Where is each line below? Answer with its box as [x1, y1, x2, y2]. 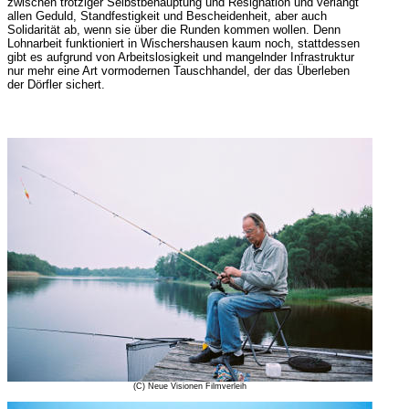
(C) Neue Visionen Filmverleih [132, 382, 246, 391]
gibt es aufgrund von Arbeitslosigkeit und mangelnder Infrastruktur [6, 50, 354, 64]
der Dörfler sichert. [6, 78, 105, 91]
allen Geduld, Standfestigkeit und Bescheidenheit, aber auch [6, 9, 327, 23]
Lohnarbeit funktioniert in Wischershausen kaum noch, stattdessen [6, 37, 360, 50]
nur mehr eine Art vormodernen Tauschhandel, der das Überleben [6, 64, 350, 78]
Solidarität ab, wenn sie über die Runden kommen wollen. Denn [6, 23, 341, 37]
